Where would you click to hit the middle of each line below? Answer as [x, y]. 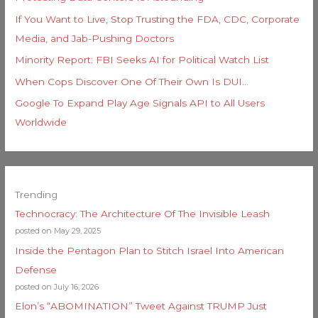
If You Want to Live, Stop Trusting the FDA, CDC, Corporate [158, 19]
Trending [37, 195]
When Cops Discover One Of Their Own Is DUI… [132, 81]
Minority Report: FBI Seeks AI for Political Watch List [142, 60]
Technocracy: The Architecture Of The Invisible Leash [143, 214]
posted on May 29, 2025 [58, 231]
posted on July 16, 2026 [57, 286]
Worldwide [41, 122]
